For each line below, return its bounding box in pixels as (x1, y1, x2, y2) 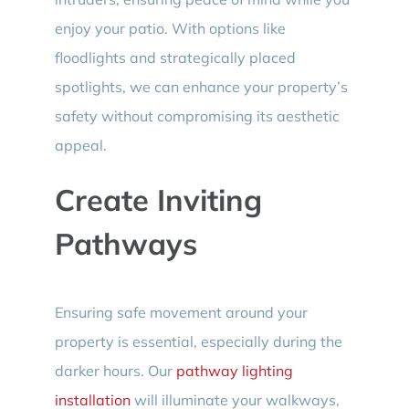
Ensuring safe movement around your (54, 303, 308, 322)
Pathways (54, 224, 197, 262)
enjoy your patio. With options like (54, 18, 286, 37)
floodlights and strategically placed (54, 47, 296, 67)
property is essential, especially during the (54, 332, 342, 351)
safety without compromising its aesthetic (54, 106, 340, 125)
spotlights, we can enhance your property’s (54, 77, 348, 96)
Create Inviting (54, 180, 262, 218)
